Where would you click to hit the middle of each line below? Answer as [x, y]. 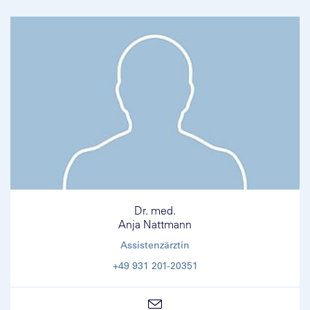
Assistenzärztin [155, 245]
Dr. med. [155, 211]
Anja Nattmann [155, 225]
